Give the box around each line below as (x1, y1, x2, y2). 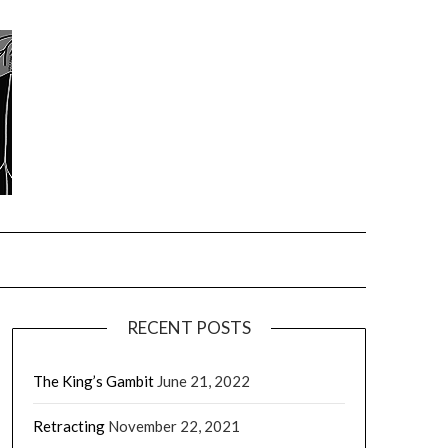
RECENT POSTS (126, 317, 251, 338)
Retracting (32, 417, 105, 435)
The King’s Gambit (32, 372, 154, 390)
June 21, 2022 (156, 372, 250, 390)
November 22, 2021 (107, 417, 240, 435)
